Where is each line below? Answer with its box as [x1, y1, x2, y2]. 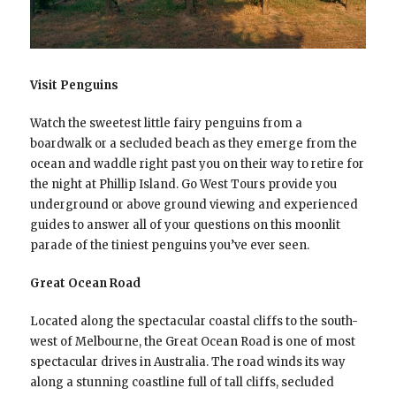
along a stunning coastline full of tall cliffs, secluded [29, 375, 334, 391]
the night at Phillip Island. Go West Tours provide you [29, 177, 337, 193]
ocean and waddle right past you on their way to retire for [29, 156, 364, 172]
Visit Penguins [29, 78, 118, 94]
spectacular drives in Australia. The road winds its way [29, 354, 346, 370]
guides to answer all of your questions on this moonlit [29, 217, 340, 233]
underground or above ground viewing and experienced [29, 197, 358, 213]
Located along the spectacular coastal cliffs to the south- [29, 314, 358, 330]
